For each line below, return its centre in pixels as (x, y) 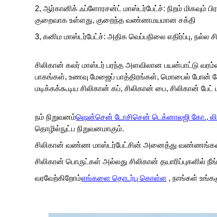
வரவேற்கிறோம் (58, 178)
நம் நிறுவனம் (55, 117)
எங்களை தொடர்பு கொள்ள (124, 178)
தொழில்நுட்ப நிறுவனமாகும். (79, 129)
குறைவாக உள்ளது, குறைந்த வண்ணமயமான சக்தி (115, 20)
